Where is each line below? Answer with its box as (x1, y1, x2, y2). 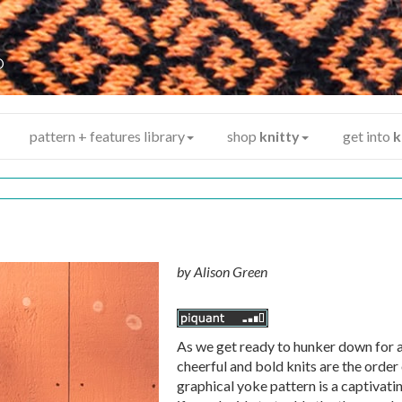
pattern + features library (29, 127, 185, 144)
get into (343, 127, 394, 144)
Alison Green (193, 263, 267, 280)
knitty (259, 127, 301, 144)
